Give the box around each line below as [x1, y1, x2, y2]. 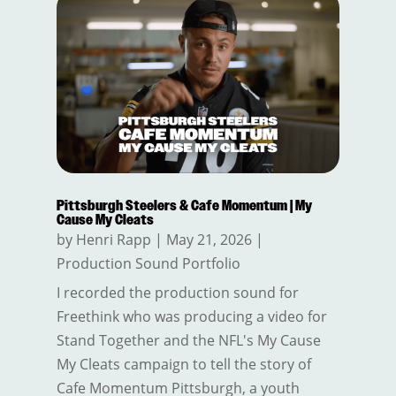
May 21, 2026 [165, 230, 252, 250]
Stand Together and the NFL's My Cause [56, 331, 321, 351]
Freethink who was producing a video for [56, 307, 327, 327]
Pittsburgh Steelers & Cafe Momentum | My [56, 197, 312, 217]
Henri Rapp [75, 230, 151, 250]
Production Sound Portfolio [56, 254, 240, 274]
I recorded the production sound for [56, 283, 299, 303]
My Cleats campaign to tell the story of [56, 354, 311, 375]
